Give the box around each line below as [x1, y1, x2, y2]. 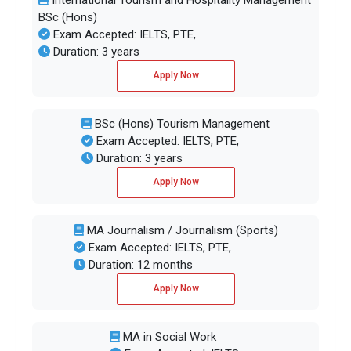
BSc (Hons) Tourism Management [92, 116, 270, 131]
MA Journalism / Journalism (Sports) [83, 223, 278, 237]
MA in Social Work [120, 329, 216, 344]
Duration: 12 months [85, 257, 193, 272]
